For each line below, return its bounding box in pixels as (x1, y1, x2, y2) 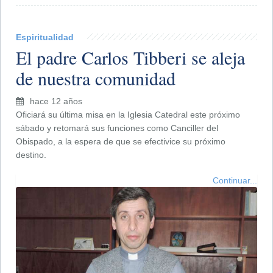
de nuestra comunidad (16, 65, 175, 90)
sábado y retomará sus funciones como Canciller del (16, 122, 218, 133)
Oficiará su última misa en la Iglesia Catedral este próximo (16, 109, 240, 119)
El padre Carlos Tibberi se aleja (16, 44, 245, 69)
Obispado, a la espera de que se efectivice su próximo (16, 136, 225, 146)
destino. (16, 149, 46, 160)
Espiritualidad (16, 32, 74, 42)
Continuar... (213, 175, 257, 185)
